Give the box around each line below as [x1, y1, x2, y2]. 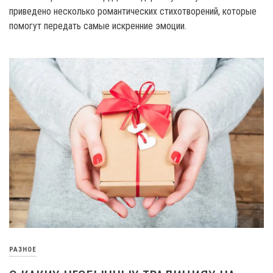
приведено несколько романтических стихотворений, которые [9, 5, 257, 18]
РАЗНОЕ [9, 246, 37, 254]
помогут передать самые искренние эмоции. [9, 20, 189, 32]
